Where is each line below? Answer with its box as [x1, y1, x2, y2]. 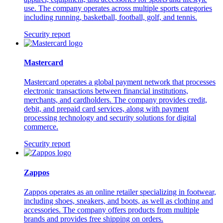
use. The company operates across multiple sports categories [24, 3, 212, 12]
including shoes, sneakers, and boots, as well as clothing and [24, 196, 213, 205]
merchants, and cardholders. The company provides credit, [24, 96, 207, 105]
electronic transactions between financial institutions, [24, 87, 188, 96]
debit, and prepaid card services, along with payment [24, 105, 189, 113]
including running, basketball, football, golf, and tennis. [24, 12, 197, 21]
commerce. [24, 122, 58, 131]
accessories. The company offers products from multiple [24, 205, 199, 214]
